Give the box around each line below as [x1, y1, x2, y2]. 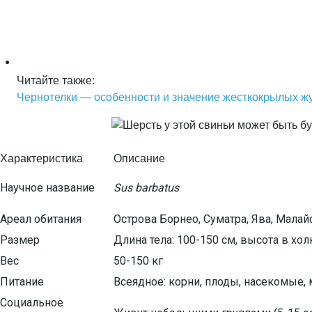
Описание [114, 153, 165, 164]
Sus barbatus [114, 181, 179, 194]
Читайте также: [17, 75, 95, 86]
